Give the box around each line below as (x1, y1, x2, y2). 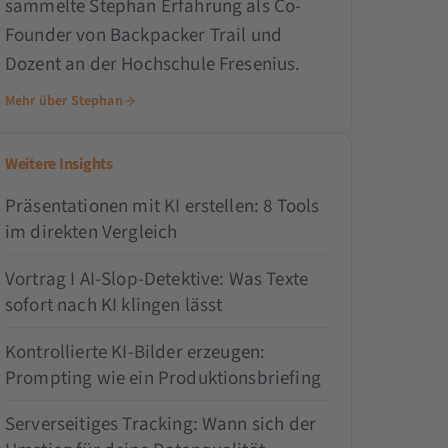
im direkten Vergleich (4, 218, 178, 246)
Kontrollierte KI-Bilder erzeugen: (4, 338, 266, 366)
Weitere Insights (4, 152, 113, 175)
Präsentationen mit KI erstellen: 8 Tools (4, 192, 320, 220)
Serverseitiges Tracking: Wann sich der (4, 411, 317, 439)
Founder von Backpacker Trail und (4, 21, 283, 49)
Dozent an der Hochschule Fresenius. (4, 50, 301, 78)
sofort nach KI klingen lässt (4, 291, 223, 319)
